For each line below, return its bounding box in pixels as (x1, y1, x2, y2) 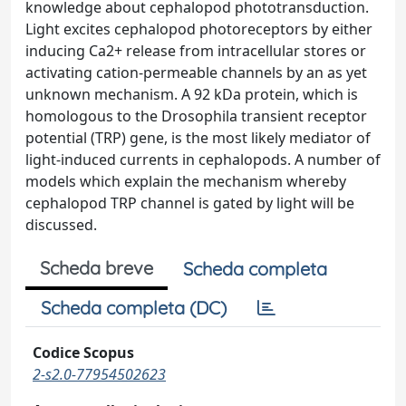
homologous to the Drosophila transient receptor (25, 106, 367, 126)
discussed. (25, 215, 97, 235)
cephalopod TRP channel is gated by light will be (25, 193, 354, 213)
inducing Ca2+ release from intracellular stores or (25, 41, 366, 61)
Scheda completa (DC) (41, 296, 227, 319)
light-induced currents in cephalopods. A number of (25, 150, 381, 169)
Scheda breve (40, 256, 153, 279)
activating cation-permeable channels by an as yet (25, 63, 367, 82)
